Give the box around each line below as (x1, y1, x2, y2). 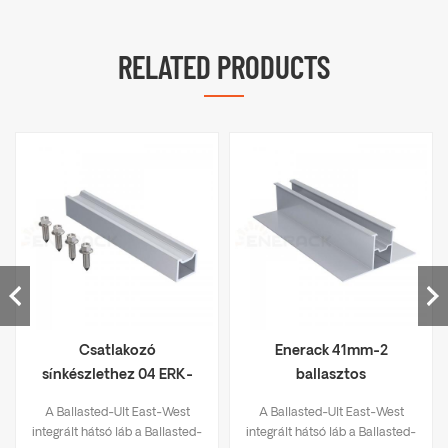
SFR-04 (91, 392, 143, 408)
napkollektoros (280, 392, 382, 408)
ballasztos (296, 368, 366, 384)
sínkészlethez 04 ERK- (41, 368, 193, 384)
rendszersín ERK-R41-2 (252, 416, 410, 432)
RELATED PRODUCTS (118, 47, 330, 86)
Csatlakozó (78, 344, 156, 360)
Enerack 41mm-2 (274, 344, 388, 360)
